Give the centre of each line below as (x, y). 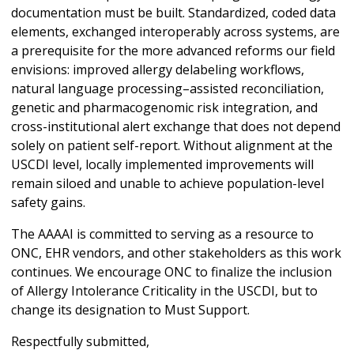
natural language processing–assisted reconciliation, (168, 89)
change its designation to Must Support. (132, 310)
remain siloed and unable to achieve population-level (168, 184)
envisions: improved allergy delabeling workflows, (158, 70)
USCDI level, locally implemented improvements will (162, 165)
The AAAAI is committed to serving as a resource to (162, 234)
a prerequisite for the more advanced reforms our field (173, 51)
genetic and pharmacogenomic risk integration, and (164, 108)
